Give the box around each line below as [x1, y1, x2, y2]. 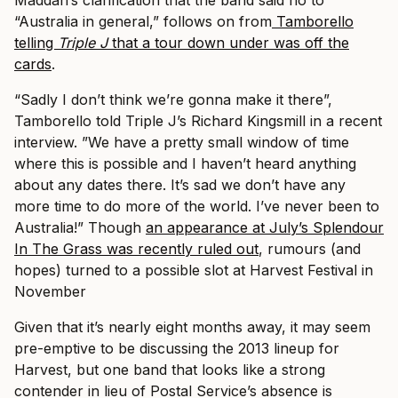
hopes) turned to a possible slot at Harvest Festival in [14, 261, 373, 279]
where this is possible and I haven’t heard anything [14, 155, 356, 172]
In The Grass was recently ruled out [14, 240, 259, 258]
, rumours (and [259, 240, 361, 258]
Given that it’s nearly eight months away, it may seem [14, 318, 370, 336]
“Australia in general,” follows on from [14, 12, 272, 30]
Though [88, 219, 146, 236]
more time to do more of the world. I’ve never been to [14, 197, 379, 215]
